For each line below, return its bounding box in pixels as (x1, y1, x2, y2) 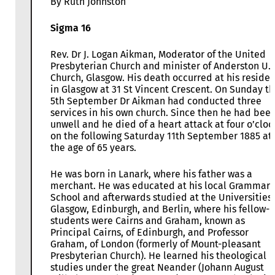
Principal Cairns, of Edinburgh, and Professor (50, 227, 249, 239)
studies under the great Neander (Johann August (50, 261, 264, 274)
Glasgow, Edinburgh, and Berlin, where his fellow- (50, 203, 269, 215)
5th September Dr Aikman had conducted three (50, 95, 261, 107)
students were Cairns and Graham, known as (50, 215, 245, 227)
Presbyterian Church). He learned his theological (50, 250, 266, 262)
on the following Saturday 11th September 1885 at (50, 130, 272, 142)
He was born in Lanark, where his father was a (50, 168, 252, 180)
